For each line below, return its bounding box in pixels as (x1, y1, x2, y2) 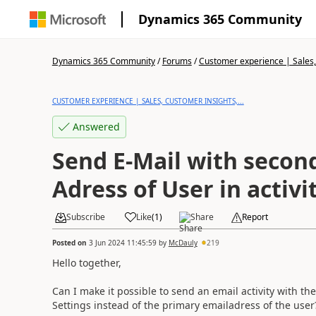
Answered (72, 120, 120, 133)
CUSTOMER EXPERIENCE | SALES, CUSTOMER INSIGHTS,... (51, 96, 244, 106)
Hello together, (51, 255, 121, 269)
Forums (162, 55, 192, 67)
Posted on (51, 237, 89, 248)
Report (241, 211, 268, 223)
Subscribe (66, 211, 105, 223)
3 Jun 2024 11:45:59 (88, 237, 157, 248)
